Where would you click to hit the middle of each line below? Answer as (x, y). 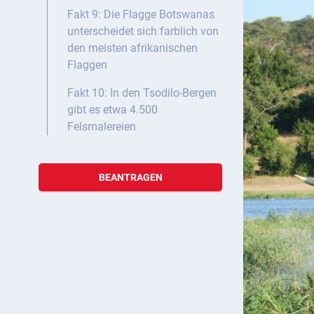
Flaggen (87, 65)
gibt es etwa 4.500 (112, 110)
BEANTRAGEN (130, 178)
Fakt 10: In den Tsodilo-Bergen (142, 93)
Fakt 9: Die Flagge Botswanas (141, 15)
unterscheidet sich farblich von (143, 32)
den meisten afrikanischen (132, 48)
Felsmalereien (102, 127)
